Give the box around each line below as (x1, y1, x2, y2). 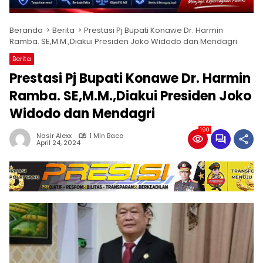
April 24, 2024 (36, 137, 80, 147)
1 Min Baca (89, 130, 124, 140)
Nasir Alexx (36, 130, 72, 140)
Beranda (9, 24, 43, 36)
